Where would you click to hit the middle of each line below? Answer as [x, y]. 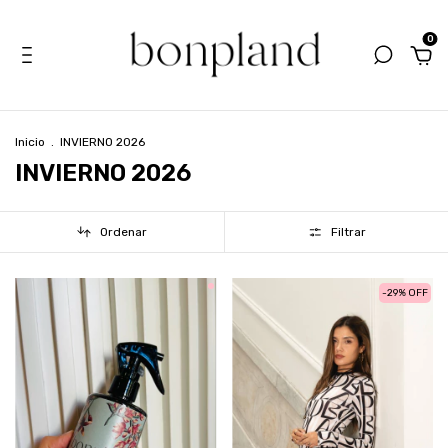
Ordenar [124, 231]
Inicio [30, 142]
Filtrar [348, 231]
